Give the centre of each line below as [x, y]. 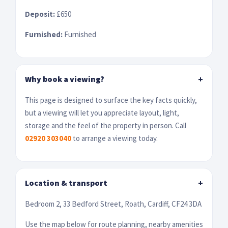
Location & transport [66, 182]
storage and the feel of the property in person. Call [106, 125]
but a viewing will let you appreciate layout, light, [102, 112]
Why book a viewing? [65, 79]
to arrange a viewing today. [115, 138]
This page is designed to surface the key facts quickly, [111, 100]
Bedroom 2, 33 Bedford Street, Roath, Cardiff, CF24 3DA [113, 204]
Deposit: [40, 14]
